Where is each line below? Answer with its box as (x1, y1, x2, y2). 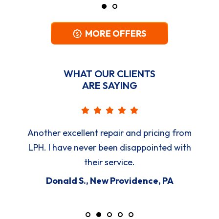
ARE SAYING (82, 79, 137, 91)
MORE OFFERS (85, 27, 146, 39)
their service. (84, 156, 135, 168)
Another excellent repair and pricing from (27, 127, 192, 138)
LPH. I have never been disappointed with (28, 142, 191, 153)
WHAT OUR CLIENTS (64, 67, 155, 80)
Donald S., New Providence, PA (45, 175, 174, 186)
